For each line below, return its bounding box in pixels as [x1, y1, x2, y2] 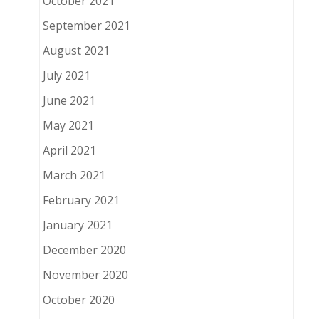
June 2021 [42, 93, 95, 109]
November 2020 [42, 267, 128, 283]
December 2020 [42, 242, 126, 258]
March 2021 [42, 167, 105, 184]
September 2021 [42, 18, 130, 34]
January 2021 [42, 217, 113, 234]
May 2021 [42, 117, 94, 134]
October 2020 [42, 292, 115, 308]
